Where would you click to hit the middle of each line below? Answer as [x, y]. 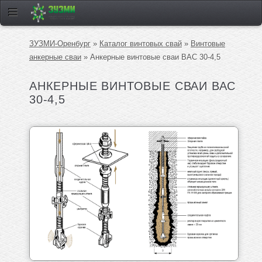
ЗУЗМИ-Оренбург [60, 44]
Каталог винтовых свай [141, 44]
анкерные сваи [55, 57]
